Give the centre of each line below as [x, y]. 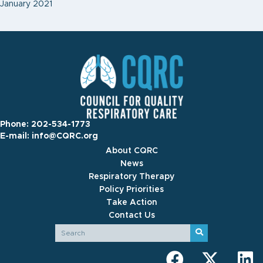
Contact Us [131, 215]
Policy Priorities [131, 189]
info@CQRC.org [65, 136]
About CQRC [131, 151]
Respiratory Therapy [131, 176]
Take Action [131, 202]
